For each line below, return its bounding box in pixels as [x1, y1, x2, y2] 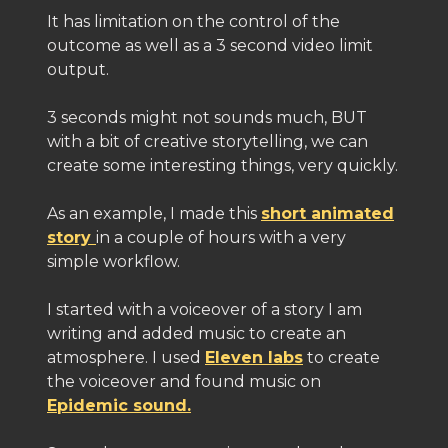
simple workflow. [47, 252, 180, 271]
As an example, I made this [47, 204, 261, 223]
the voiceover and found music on [47, 372, 321, 391]
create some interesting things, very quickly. [47, 156, 398, 175]
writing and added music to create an [47, 324, 346, 343]
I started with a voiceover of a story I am [47, 300, 362, 319]
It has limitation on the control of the [47, 12, 340, 31]
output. [47, 60, 109, 79]
